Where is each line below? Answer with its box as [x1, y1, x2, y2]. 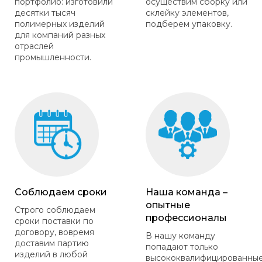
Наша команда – [146, 186, 227, 198]
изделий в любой [15, 249, 88, 260]
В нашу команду [146, 230, 215, 241]
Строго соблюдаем [15, 204, 95, 215]
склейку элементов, [146, 7, 229, 18]
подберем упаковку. [146, 18, 232, 29]
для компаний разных [15, 29, 105, 40]
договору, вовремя [15, 226, 94, 237]
